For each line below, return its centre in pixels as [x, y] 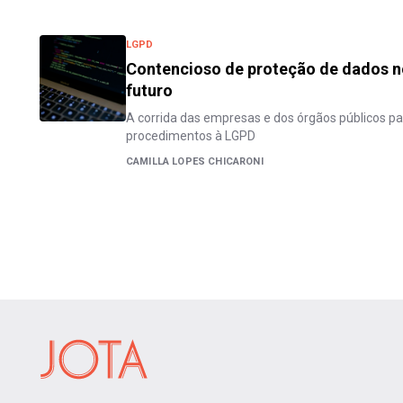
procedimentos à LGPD [191, 136]
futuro [149, 90]
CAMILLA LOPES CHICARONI [195, 161]
